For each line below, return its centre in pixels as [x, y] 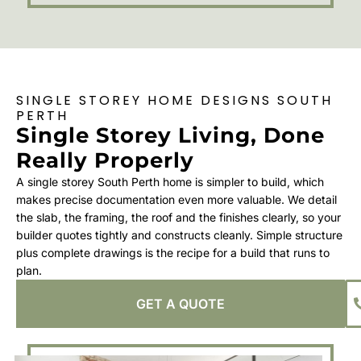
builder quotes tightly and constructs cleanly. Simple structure [179, 234]
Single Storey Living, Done [170, 135]
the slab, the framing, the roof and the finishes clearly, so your [178, 217]
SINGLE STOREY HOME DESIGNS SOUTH [174, 100]
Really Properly [105, 160]
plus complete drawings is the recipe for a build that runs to [173, 252]
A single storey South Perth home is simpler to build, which [170, 181]
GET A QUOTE [180, 303]
